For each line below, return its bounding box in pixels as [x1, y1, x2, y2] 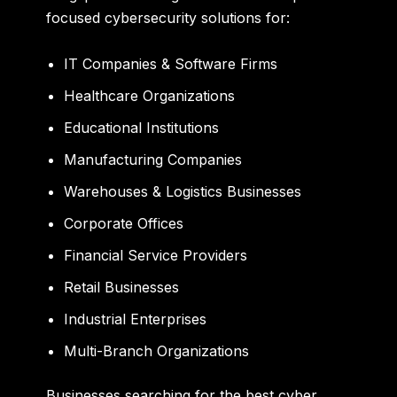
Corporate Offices [64, 214, 184, 232]
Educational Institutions [64, 118, 220, 136]
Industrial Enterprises [64, 309, 207, 328]
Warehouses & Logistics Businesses [64, 182, 302, 200]
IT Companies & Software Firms [64, 54, 278, 73]
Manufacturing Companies [64, 150, 243, 168]
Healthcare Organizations [64, 86, 236, 105]
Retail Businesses [64, 277, 180, 296]
